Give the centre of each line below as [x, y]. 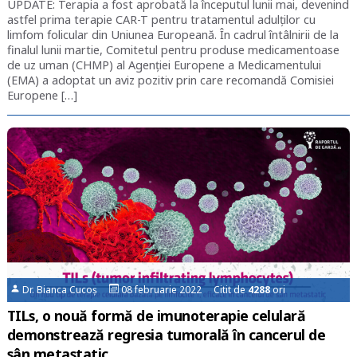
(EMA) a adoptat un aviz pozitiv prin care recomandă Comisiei [170, 80]
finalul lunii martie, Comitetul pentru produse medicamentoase [173, 50]
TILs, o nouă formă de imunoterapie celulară [156, 316]
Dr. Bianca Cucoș [65, 290]
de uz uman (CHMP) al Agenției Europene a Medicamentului [164, 65]
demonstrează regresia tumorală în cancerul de [166, 335]
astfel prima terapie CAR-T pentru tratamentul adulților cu [161, 20]
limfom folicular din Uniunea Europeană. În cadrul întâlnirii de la [173, 35]
